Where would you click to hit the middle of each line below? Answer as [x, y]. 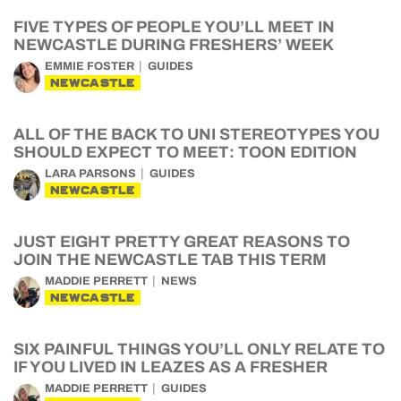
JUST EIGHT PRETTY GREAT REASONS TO [182, 242]
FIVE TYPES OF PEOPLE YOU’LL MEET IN [174, 27]
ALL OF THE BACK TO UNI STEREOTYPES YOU [196, 135]
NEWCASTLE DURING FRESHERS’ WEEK [174, 45]
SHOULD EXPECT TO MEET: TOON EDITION [185, 153]
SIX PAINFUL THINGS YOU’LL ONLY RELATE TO [199, 350]
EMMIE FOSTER [90, 67]
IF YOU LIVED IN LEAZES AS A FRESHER [171, 367]
